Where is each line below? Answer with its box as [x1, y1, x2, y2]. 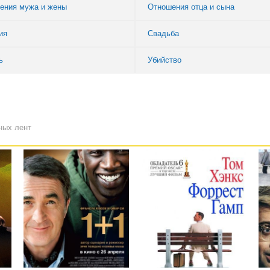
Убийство [148, 55, 181, 65]
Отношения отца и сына [148, 2, 234, 12]
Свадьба [148, 29, 179, 39]
